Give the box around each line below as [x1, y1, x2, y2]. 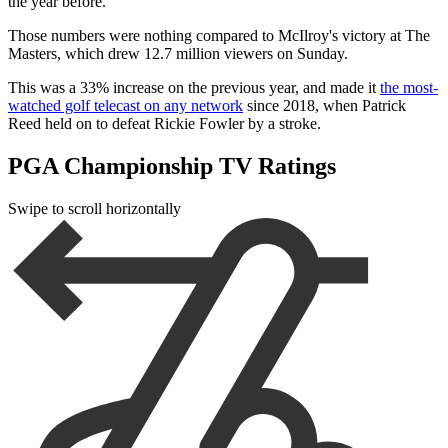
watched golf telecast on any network [8, 97, 243, 115]
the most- [380, 79, 438, 97]
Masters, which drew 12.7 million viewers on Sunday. [8, 45, 348, 63]
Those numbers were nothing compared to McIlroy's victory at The [8, 27, 430, 45]
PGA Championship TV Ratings [8, 153, 336, 180]
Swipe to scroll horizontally [8, 200, 181, 218]
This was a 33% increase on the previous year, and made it [8, 79, 380, 97]
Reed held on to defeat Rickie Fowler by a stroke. [8, 115, 321, 133]
